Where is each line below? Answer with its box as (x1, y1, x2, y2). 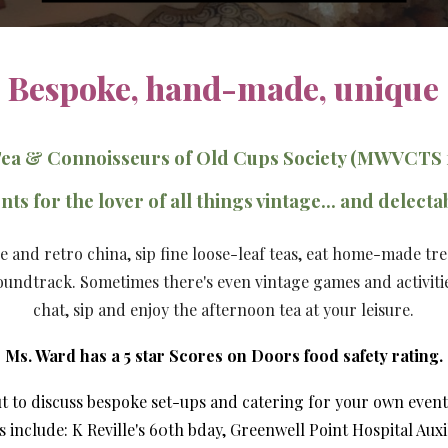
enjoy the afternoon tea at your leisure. (130, 299, 415, 320)
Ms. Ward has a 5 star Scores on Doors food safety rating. (4, 345, 443, 366)
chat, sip (33, 299, 99, 320)
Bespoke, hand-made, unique (8, 66, 440, 109)
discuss (30, 391, 87, 412)
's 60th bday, (134, 419, 226, 440)
